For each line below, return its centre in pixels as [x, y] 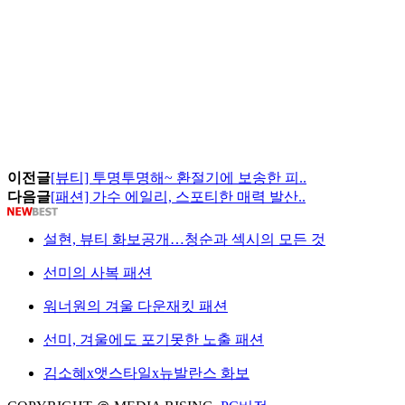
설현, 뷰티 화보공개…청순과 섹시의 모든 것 [184, 240]
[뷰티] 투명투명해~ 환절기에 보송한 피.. [179, 178]
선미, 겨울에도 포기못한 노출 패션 [154, 340]
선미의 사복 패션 [98, 273]
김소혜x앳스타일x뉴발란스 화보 [146, 373]
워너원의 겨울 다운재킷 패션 [136, 306]
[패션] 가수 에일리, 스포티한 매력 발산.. [178, 197]
